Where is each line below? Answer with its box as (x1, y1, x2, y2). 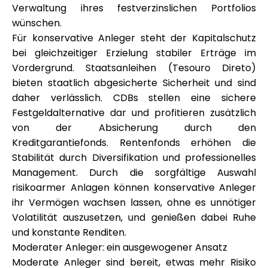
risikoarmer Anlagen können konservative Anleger (12, 181, 256, 194)
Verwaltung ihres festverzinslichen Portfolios (12, 1, 256, 15)
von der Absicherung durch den (12, 121, 256, 135)
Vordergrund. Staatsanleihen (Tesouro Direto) (12, 61, 256, 75)
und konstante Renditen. (12, 226, 126, 239)
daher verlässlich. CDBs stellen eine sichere (12, 91, 256, 105)
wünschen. (12, 16, 62, 30)
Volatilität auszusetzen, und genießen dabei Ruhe (12, 211, 256, 224)
